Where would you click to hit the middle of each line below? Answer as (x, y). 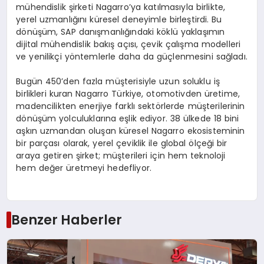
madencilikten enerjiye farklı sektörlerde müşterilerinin (131, 106)
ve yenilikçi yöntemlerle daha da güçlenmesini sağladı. (132, 57)
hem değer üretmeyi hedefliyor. (84, 168)
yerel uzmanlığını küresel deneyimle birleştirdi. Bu (119, 20)
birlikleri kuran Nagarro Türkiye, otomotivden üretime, (128, 94)
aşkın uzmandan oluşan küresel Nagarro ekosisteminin (131, 131)
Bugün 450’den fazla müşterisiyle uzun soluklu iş (118, 82)
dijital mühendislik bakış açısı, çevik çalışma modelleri (128, 44)
